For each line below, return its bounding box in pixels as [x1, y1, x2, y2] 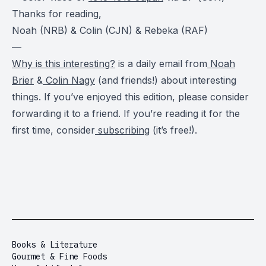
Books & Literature [12, 239, 97, 250]
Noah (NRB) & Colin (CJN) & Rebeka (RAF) [12, 24, 208, 36]
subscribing [95, 123, 150, 136]
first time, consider [12, 123, 95, 136]
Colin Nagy [43, 74, 95, 86]
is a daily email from [115, 57, 207, 69]
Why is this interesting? [12, 57, 115, 69]
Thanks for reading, [12, 7, 102, 20]
